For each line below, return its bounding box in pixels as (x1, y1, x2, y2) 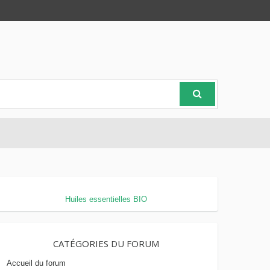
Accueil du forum (7, 259, 66, 268)
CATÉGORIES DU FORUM (52, 237, 159, 250)
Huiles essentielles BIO (64, 195, 147, 204)
